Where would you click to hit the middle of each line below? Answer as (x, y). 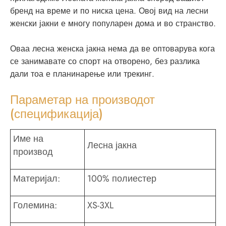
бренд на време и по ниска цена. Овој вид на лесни (109, 11)
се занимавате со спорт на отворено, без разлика (105, 62)
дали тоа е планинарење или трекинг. (82, 74)
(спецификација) (56, 114)
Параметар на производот (82, 100)
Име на (28, 139)
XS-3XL (100, 206)
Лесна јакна (112, 146)
